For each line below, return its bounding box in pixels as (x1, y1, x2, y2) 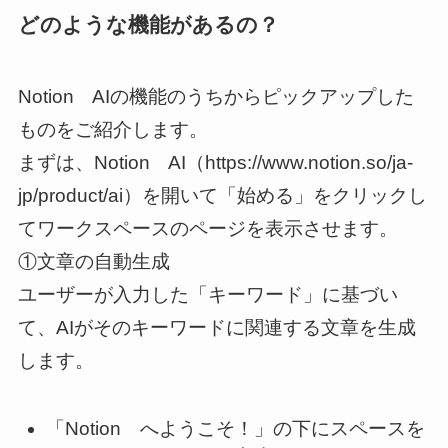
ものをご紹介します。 (17, 119, 208, 141)
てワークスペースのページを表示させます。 (17, 218, 398, 240)
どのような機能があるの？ (17, 12, 279, 36)
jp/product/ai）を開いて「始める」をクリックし (17, 185, 427, 207)
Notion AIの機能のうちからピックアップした (17, 86, 414, 108)
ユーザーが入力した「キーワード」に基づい (17, 284, 398, 306)
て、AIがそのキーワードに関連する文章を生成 (17, 317, 416, 339)
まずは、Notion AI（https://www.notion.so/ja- (17, 152, 413, 174)
